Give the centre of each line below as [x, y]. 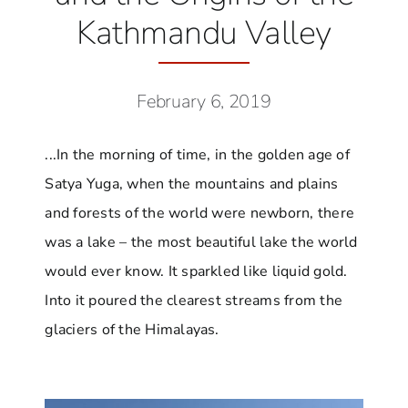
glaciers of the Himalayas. [132, 330]
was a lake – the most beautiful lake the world [201, 243]
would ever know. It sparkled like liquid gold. [196, 272]
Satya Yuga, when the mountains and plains [192, 184]
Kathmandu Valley [204, 34]
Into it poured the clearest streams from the [194, 301]
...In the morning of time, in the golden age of [197, 155]
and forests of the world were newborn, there [200, 214]
